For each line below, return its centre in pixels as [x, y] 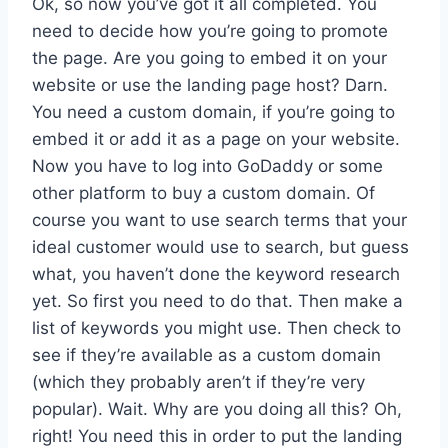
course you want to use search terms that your [219, 219]
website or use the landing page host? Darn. [210, 84]
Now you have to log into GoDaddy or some [207, 165]
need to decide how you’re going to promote [210, 30]
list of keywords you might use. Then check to [216, 327]
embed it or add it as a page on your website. [216, 138]
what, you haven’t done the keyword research [216, 273]
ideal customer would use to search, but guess [220, 246]
